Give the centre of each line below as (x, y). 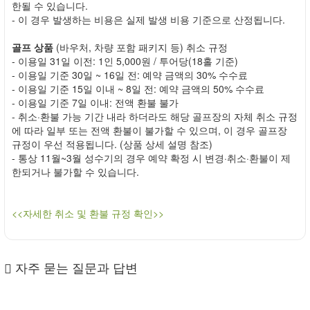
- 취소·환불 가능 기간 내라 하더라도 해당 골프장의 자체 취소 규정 (155, 116)
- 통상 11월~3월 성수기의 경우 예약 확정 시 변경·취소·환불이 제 (151, 158)
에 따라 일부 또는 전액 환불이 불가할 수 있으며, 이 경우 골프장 (149, 130)
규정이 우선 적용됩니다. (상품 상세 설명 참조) (112, 144)
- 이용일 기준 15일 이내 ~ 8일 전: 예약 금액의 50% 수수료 (138, 89)
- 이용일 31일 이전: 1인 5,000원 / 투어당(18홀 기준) (125, 61)
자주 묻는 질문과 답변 (75, 267)
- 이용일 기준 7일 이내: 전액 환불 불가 (95, 102)
